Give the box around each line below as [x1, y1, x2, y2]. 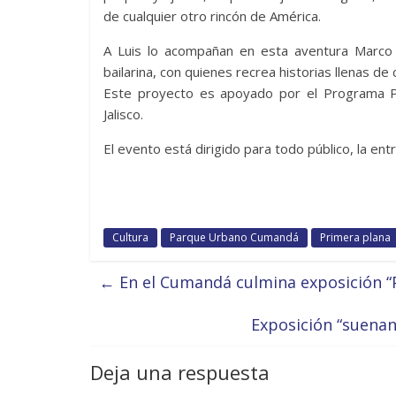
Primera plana [320, 229, 391, 245]
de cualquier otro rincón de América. [103, 6, 321, 25]
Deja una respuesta [90, 358, 270, 385]
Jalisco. [103, 104, 143, 123]
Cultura [112, 229, 148, 245]
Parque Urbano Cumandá [170, 229, 299, 245]
